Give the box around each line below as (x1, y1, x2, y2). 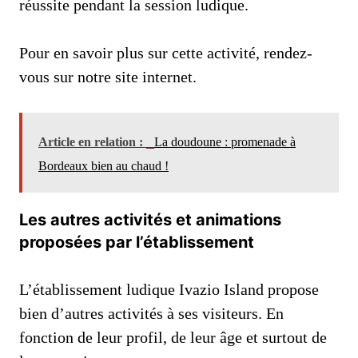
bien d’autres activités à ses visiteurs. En (19, 304, 284, 322)
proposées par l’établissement (19, 232, 254, 252)
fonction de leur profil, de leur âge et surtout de (19, 328, 327, 346)
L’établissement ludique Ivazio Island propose (19, 280, 319, 298)
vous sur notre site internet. (19, 67, 197, 86)
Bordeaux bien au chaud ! (38, 158, 169, 173)
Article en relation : (38, 134, 146, 149)
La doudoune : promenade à (154, 134, 296, 149)
